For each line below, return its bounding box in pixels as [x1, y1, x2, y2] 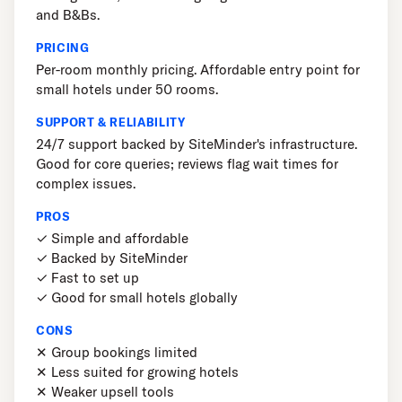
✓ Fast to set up [36, 269, 139, 287]
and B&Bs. [36, 6, 100, 24]
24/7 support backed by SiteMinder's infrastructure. [36, 135, 357, 153]
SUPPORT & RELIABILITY [36, 115, 186, 130]
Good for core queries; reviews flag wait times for [36, 155, 338, 173]
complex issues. [36, 175, 135, 193]
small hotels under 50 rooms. [36, 81, 218, 99]
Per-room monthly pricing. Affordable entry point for [36, 61, 360, 79]
